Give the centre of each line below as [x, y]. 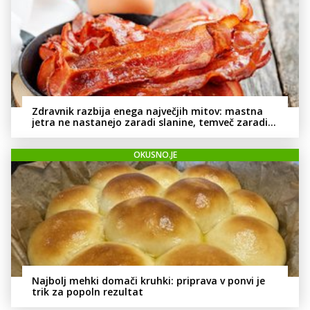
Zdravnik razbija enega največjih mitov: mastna [147, 111]
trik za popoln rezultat [88, 291]
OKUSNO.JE [155, 155]
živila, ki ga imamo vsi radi [96, 134]
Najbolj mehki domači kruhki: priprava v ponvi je [148, 280]
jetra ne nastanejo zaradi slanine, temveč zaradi [150, 122]
